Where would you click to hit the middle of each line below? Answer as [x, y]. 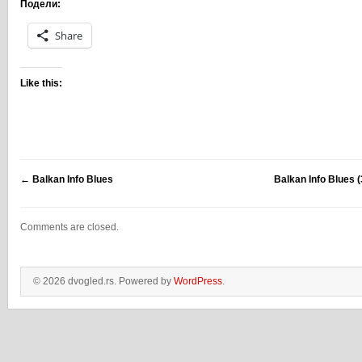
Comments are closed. [69, 227]
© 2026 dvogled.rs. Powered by [103, 281]
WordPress [198, 281]
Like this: [41, 83]
